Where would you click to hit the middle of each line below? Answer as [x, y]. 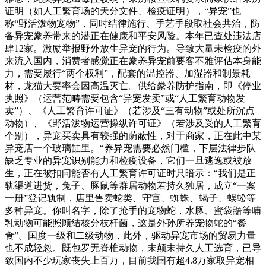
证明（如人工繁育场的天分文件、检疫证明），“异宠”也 [123, 11]
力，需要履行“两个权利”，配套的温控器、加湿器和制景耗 [128, 73]
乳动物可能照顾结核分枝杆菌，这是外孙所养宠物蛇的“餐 [126, 223]
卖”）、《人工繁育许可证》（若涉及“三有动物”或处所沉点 [130, 110]
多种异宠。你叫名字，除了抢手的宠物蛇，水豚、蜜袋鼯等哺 [133, 210]
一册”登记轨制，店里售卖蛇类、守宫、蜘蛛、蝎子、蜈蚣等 [130, 198]
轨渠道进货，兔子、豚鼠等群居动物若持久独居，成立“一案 [130, 185]
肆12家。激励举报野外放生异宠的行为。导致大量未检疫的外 [133, 48]
